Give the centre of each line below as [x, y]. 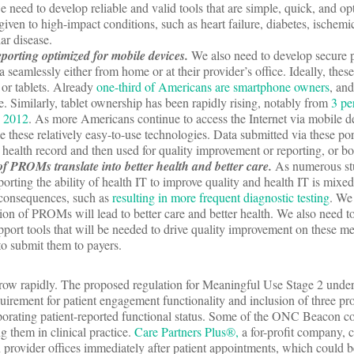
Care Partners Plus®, [186, 332]
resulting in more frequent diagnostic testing [221, 198]
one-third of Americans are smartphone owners [213, 87]
